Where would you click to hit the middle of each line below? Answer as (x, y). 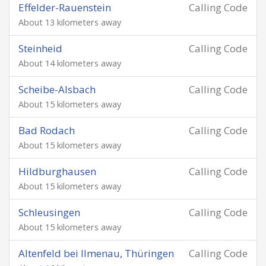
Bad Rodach (47, 130)
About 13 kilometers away (70, 22)
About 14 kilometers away (70, 63)
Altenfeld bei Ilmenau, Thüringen (96, 253)
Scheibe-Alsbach (57, 89)
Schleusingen (49, 212)
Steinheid (40, 48)
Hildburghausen (57, 171)
